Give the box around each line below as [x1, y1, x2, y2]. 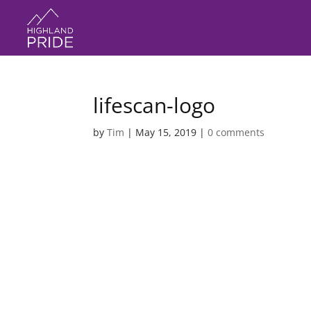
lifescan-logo [93, 91, 216, 119]
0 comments [208, 126, 265, 139]
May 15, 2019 [135, 126, 197, 139]
